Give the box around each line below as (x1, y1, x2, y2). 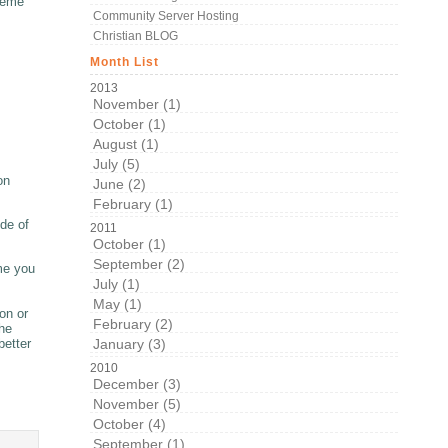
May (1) (93, 295, 143, 312)
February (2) (93, 315, 174, 332)
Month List (90, 54, 160, 69)
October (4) (93, 415, 167, 432)
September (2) (93, 255, 186, 272)
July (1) (93, 275, 141, 292)
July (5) (93, 155, 141, 172)
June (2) (93, 175, 147, 192)
